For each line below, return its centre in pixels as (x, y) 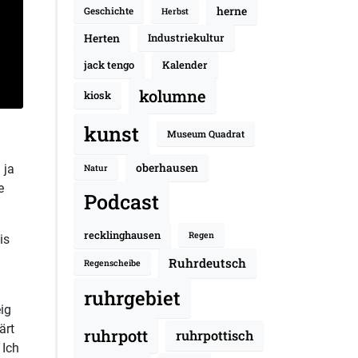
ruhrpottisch (214, 335)
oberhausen (167, 167)
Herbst (175, 11)
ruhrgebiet (132, 298)
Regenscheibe (112, 263)
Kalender (185, 64)
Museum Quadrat (205, 133)
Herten (101, 38)
